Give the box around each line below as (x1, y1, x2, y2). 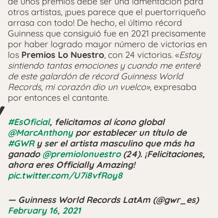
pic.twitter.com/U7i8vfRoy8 (8, 169, 123, 181)
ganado (8, 148, 42, 160)
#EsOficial (8, 116, 50, 127)
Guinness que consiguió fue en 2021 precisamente (8, 27, 206, 39)
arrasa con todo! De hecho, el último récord (8, 17, 182, 28)
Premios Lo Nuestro (21, 49, 104, 60)
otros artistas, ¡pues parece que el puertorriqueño (8, 6, 206, 18)
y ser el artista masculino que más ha (34, 137, 194, 149)
